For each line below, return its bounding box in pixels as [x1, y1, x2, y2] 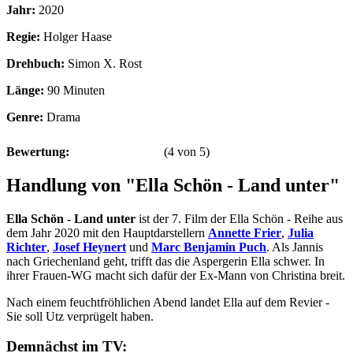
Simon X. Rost [68, 56, 142, 70]
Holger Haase [43, 29, 112, 43]
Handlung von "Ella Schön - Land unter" [6, 174, 340, 195]
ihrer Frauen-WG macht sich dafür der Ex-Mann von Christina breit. [6, 268, 345, 282]
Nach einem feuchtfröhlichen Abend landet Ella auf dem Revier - [6, 295, 329, 309]
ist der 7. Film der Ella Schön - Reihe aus [136, 211, 343, 225]
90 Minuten [47, 83, 105, 97]
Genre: [6, 110, 43, 124]
